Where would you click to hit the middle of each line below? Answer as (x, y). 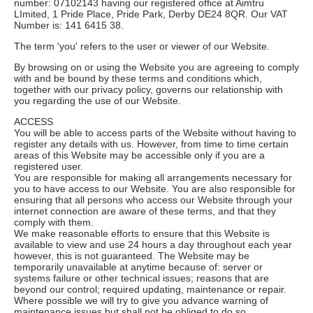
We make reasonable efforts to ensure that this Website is (142, 233)
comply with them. (54, 222)
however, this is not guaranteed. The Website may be (132, 255)
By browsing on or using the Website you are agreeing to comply (156, 67)
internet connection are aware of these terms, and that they (145, 211)
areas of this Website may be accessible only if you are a (139, 155)
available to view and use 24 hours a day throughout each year (153, 244)
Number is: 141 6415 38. (69, 25)
